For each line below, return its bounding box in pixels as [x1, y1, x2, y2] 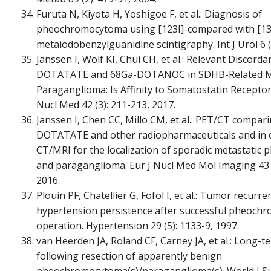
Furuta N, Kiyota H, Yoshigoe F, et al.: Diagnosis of [36, 7, 262, 21]
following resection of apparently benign [36, 249, 222, 263]
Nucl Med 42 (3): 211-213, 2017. [36, 97, 175, 111]
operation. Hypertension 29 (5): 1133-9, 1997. [36, 218, 239, 232]
